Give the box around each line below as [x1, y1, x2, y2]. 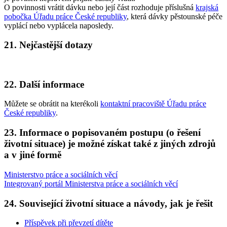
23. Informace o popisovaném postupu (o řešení [4, 127, 201, 138]
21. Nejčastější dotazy [4, 40, 93, 51]
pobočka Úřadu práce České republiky [4, 12, 127, 21]
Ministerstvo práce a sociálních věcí [4, 170, 118, 179]
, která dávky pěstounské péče [127, 12, 222, 21]
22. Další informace [4, 79, 84, 90]
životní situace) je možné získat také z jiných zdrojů [4, 138, 216, 149]
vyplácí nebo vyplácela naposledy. [4, 21, 113, 30]
